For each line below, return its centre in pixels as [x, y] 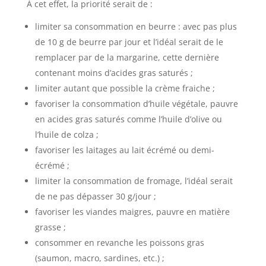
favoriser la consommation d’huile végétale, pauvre [136, 103]
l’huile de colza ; [66, 134]
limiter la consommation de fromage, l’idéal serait [134, 180]
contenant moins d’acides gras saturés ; [114, 72]
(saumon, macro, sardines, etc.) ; [99, 258]
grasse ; [50, 227]
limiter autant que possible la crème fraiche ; [125, 88]
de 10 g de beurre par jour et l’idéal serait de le [129, 42]
